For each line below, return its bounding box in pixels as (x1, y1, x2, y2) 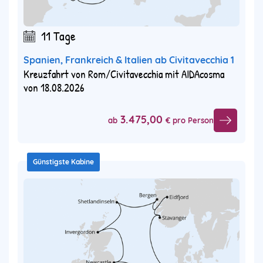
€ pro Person (166, 116, 214, 126)
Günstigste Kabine (33, 157, 94, 166)
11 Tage (41, 26, 76, 45)
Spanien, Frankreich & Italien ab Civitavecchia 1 (23, 53, 234, 66)
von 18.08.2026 (23, 79, 85, 95)
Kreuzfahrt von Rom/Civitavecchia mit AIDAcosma (23, 66, 224, 82)
